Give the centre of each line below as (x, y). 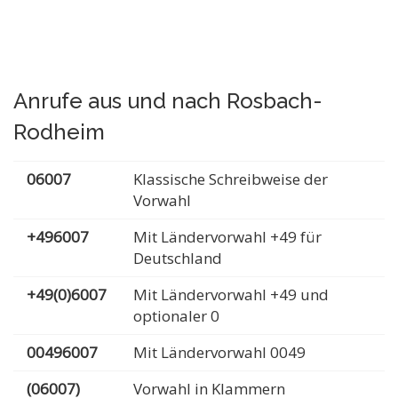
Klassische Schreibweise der (231, 179)
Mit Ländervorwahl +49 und (231, 295)
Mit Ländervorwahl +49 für (227, 237)
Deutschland (178, 258)
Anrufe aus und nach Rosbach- (168, 101)
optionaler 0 (176, 316)
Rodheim (59, 132)
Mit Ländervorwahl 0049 (219, 352)
